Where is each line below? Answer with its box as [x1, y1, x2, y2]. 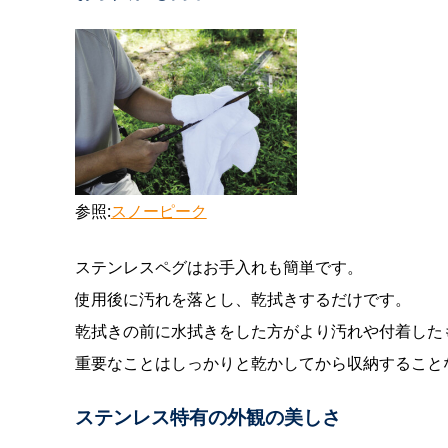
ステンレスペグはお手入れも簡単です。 [74, 256, 363, 279]
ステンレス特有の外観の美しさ [74, 402, 341, 430]
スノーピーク [110, 200, 207, 223]
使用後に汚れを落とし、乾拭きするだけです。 [74, 288, 411, 311]
